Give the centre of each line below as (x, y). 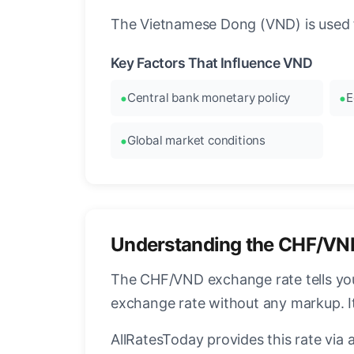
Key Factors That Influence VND (212, 63)
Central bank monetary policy (209, 98)
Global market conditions (196, 141)
